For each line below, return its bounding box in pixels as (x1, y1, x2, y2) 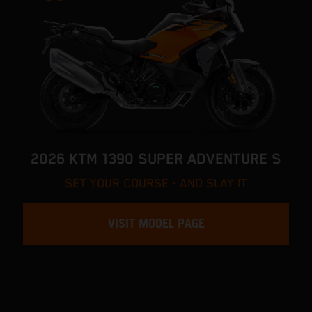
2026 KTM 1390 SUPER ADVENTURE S (31, 151, 281, 169)
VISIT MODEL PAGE (107, 212, 205, 237)
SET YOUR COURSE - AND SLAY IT (65, 177, 247, 192)
